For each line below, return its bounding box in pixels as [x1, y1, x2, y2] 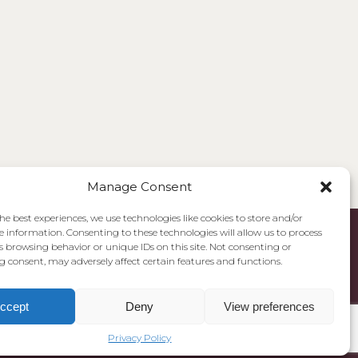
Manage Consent [87, 179, 193, 194]
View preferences [223, 299, 315, 313]
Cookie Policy [274, 324, 332, 336]
